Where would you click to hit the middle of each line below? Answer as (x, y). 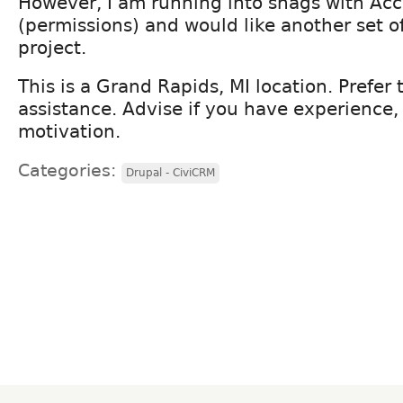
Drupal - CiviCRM (170, 172)
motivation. (69, 131)
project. (52, 47)
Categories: (70, 170)
